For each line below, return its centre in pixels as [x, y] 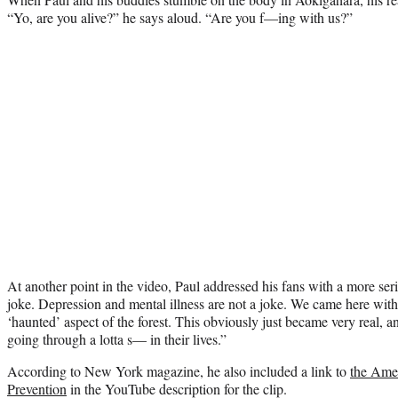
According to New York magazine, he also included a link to [179, 370]
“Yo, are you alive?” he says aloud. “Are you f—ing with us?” [180, 17]
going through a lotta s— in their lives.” [117, 338]
